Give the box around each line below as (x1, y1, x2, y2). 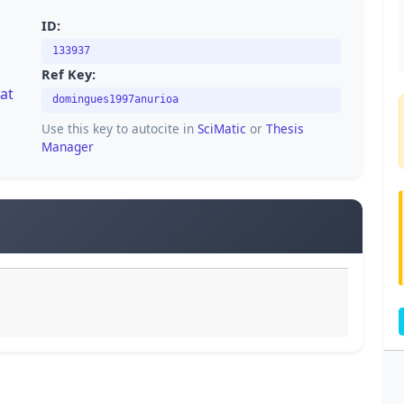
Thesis (266, 119, 304, 137)
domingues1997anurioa (52, 93, 179, 106)
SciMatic (197, 119, 246, 137)
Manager (41, 137, 94, 155)
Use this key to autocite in (41, 119, 197, 137)
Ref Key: (41, 65, 96, 83)
